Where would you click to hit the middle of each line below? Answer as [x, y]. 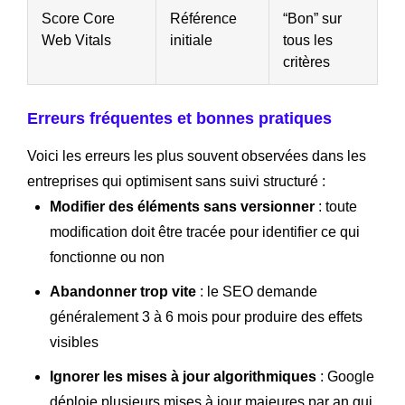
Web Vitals [76, 40]
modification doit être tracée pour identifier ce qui [205, 231]
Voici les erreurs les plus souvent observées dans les [197, 155]
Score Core [78, 18]
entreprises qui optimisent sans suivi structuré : [176, 181]
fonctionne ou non [107, 257]
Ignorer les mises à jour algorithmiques [183, 376]
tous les [308, 40]
